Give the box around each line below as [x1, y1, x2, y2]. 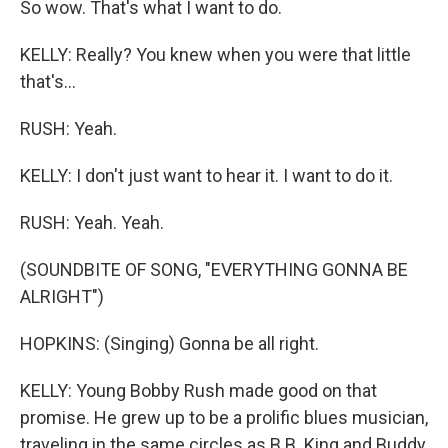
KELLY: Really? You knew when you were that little [20, 44, 411, 65]
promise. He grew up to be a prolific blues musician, [20, 407, 428, 428]
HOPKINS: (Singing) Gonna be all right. [20, 333, 319, 354]
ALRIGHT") [20, 286, 104, 307]
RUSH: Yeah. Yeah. [20, 212, 164, 233]
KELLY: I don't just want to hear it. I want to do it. [20, 165, 393, 186]
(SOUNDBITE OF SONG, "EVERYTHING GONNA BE [20, 259, 408, 280]
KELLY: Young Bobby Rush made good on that [20, 380, 377, 401]
